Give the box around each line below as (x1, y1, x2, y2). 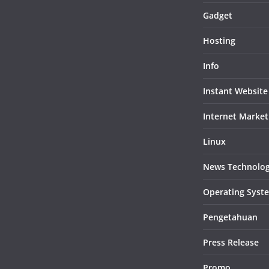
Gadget (203, 10, 232, 22)
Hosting (203, 35, 235, 47)
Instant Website (203, 85, 268, 97)
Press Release (203, 237, 259, 249)
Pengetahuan (203, 211, 258, 223)
